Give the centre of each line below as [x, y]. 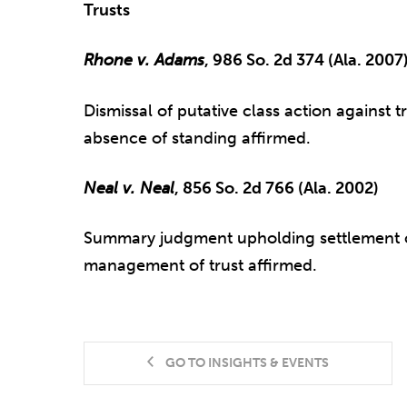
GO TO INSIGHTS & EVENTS [247, 363]
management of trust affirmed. [200, 266]
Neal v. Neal [129, 188]
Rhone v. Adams [144, 60]
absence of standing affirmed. [197, 138]
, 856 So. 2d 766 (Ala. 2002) [277, 188]
